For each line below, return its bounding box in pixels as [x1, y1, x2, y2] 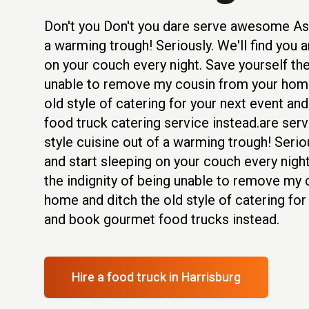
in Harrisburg [169, 270, 241, 284]
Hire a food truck [72, 270, 169, 284]
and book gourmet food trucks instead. [44, 211, 279, 228]
